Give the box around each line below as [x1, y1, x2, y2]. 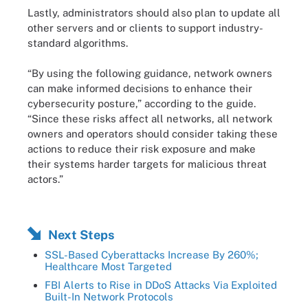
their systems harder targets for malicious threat [27, 158, 267, 170]
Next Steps [48, 227, 114, 242]
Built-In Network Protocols [45, 290, 173, 302]
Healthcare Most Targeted [45, 260, 172, 272]
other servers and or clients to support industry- [27, 21, 263, 34]
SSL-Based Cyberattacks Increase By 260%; [45, 248, 258, 261]
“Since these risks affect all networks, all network [27, 113, 272, 124]
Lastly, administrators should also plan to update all [27, 6, 280, 19]
